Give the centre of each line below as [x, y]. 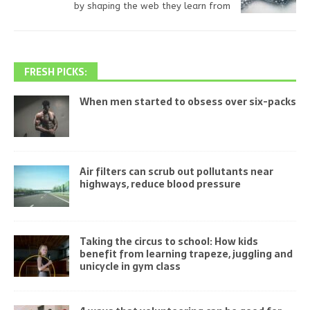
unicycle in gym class [130, 266]
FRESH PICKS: [56, 72]
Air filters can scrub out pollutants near [176, 171]
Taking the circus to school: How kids [169, 241]
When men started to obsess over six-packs [188, 101]
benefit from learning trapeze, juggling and [186, 254]
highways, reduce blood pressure [160, 184]
